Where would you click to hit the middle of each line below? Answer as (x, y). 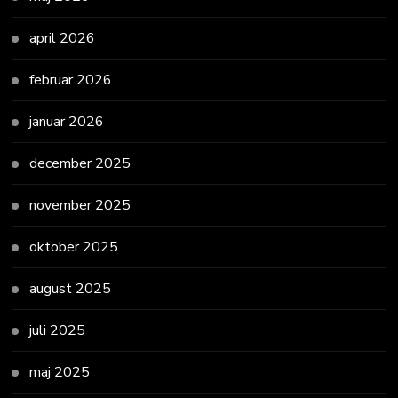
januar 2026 (67, 121)
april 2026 (63, 38)
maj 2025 (60, 372)
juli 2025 (58, 330)
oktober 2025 (74, 247)
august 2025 (71, 288)
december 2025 (80, 163)
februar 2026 (71, 80)
